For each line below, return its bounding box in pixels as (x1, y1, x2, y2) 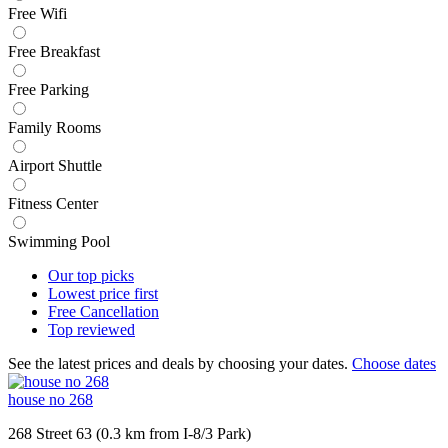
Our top (48, 267, 101, 285)
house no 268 (8, 391, 93, 409)
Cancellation (80, 303, 159, 321)
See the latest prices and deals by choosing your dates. (8, 355, 352, 373)
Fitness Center (8, 195, 98, 213)
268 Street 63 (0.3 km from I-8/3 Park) (8, 425, 251, 443)
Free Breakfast (8, 43, 100, 61)
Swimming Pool (8, 233, 110, 251)
